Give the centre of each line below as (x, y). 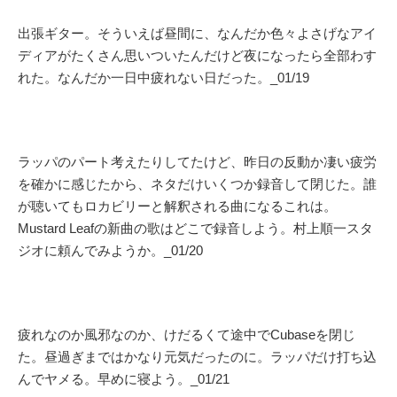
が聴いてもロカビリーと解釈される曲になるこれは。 (177, 206)
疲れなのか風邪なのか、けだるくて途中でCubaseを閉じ (187, 334)
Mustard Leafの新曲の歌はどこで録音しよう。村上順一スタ (195, 228)
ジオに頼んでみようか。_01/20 (110, 250)
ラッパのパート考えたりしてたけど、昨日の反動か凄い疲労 (197, 161)
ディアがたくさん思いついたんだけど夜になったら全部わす (197, 55)
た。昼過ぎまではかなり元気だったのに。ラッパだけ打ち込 (197, 356)
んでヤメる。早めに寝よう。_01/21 (124, 378)
